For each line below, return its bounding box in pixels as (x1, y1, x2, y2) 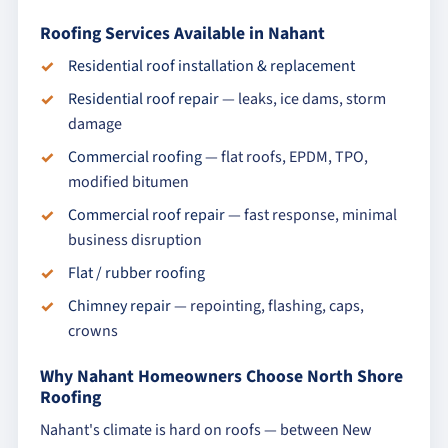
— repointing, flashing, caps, (171, 295, 364, 317)
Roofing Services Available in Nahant (40, 21, 325, 46)
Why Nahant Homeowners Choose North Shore (40, 364, 403, 389)
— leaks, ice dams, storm (219, 88, 386, 110)
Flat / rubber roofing (68, 262, 205, 284)
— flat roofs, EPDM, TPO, (202, 146, 368, 168)
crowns (68, 320, 118, 342)
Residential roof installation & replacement (68, 55, 355, 77)
